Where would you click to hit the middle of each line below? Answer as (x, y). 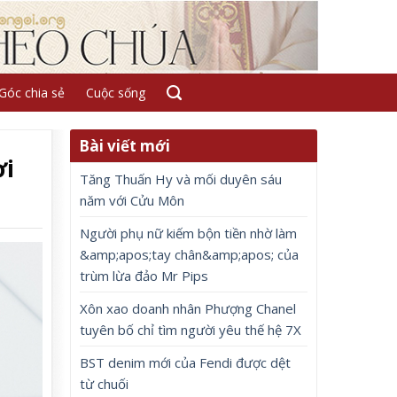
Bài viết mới (125, 146)
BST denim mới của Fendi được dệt (186, 362)
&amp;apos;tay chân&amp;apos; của (190, 254)
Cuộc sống (115, 93)
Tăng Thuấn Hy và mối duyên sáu (181, 179)
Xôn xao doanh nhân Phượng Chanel (188, 308)
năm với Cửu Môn (132, 200)
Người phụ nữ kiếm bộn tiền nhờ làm (189, 233)
